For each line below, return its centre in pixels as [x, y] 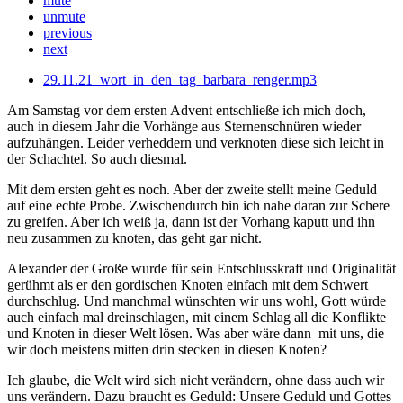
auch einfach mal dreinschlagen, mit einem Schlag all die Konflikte [197, 317]
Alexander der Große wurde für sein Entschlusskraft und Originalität [201, 268]
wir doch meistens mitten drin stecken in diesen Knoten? [167, 349]
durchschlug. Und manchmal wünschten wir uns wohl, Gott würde [197, 300]
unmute [64, 16]
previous [67, 32]
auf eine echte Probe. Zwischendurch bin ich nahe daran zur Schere [198, 205]
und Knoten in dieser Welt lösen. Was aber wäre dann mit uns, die [196, 333]
